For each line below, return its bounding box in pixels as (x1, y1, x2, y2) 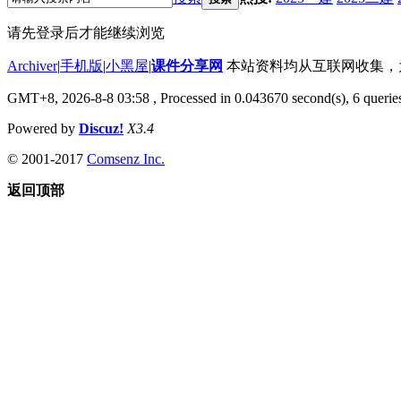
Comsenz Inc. (87, 150, 165, 166)
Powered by (7, 120, 79, 136)
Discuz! (79, 120, 124, 136)
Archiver (7, 57, 57, 73)
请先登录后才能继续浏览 (7, 24, 165, 40)
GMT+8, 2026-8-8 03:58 (7, 90, 149, 106)
